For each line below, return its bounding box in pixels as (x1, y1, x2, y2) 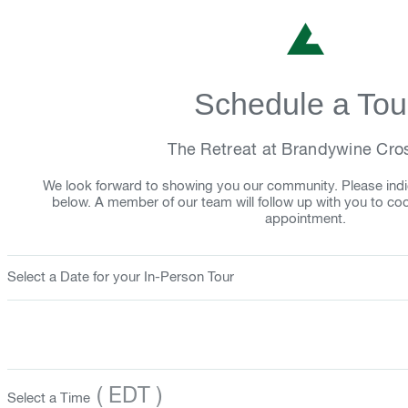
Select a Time (7, 392, 90, 405)
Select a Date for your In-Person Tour (7, 270, 234, 284)
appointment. (265, 212, 346, 226)
